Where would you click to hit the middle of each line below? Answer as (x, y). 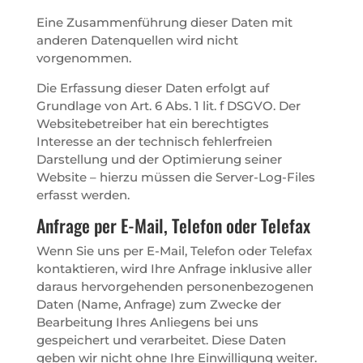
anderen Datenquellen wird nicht (137, 40)
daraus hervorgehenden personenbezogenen (175, 286)
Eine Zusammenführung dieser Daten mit (164, 22)
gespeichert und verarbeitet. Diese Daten (161, 340)
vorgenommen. (83, 58)
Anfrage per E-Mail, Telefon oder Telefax (173, 225)
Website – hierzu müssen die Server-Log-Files (175, 177)
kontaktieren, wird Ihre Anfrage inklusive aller (174, 268)
